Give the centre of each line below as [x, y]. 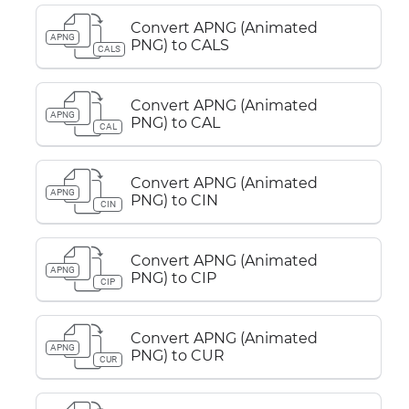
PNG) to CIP [173, 278]
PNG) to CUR [178, 356]
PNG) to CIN [174, 200]
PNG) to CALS [180, 45]
